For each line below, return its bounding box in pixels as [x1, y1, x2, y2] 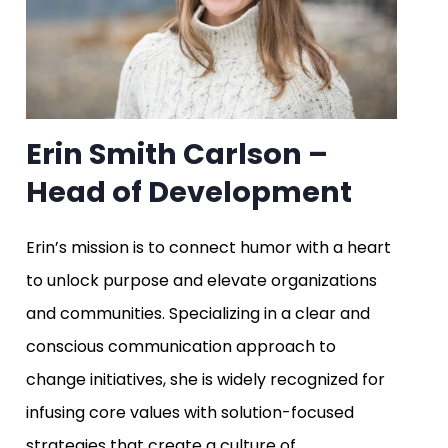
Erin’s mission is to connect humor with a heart [26, 236, 391, 260]
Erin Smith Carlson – [26, 134, 328, 175]
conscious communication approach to [26, 335, 336, 359]
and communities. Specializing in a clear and [26, 302, 370, 326]
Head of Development [26, 172, 352, 213]
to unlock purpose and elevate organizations [26, 269, 377, 293]
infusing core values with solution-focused [26, 401, 354, 425]
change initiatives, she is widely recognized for [26, 368, 385, 392]
